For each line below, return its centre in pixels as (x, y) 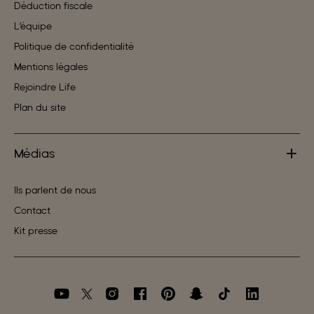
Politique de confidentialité (74, 47)
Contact (32, 211)
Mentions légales (51, 67)
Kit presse (36, 231)
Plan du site (40, 108)
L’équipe (33, 26)
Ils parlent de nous (55, 190)
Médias (34, 153)
